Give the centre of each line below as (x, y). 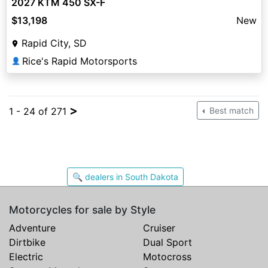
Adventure (32, 228)
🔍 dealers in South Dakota (131, 177)
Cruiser (159, 228)
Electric (26, 257)
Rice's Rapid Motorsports (80, 61)
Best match (230, 111)
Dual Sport (167, 243)
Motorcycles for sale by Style (82, 210)
